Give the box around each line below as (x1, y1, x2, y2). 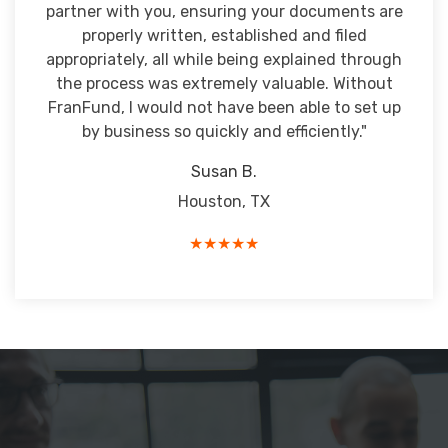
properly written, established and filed (81, 26, 367, 45)
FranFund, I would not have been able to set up (47, 98, 401, 117)
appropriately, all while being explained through (46, 50, 402, 69)
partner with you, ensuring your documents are (45, 2, 403, 21)
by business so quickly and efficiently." (81, 122, 367, 141)
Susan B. (191, 162, 257, 181)
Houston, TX (178, 192, 270, 211)
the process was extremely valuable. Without (55, 74, 393, 93)
